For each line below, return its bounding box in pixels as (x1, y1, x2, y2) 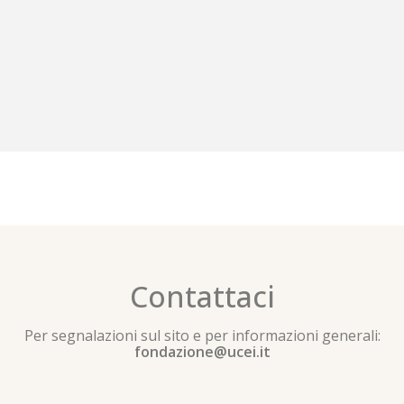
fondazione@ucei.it (133, 341, 271, 362)
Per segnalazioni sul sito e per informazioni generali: (23, 325, 381, 345)
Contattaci (129, 276, 275, 316)
